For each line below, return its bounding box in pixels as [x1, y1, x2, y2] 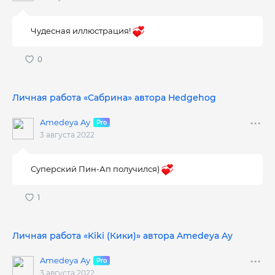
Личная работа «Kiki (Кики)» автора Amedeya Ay [12, 230, 233, 241]
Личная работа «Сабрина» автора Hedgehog [12, 92, 216, 103]
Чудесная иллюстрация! [31, 26, 133, 36]
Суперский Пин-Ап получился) [31, 164, 162, 174]
